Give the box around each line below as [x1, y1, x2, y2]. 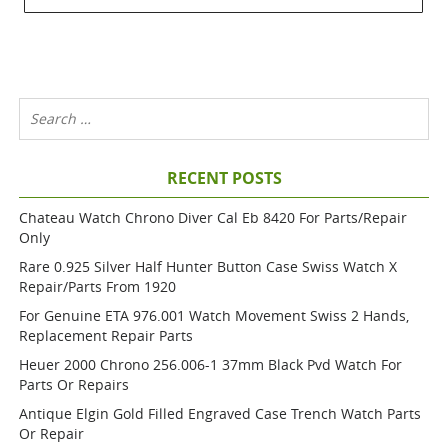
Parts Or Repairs [19, 375, 130, 394]
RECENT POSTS [166, 167, 282, 189]
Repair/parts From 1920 [19, 277, 177, 296]
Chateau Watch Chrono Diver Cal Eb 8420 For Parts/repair [19, 208, 408, 227]
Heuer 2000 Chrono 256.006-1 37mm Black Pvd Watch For [19, 355, 403, 374]
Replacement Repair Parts [19, 326, 194, 345]
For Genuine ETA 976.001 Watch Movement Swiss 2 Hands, [19, 306, 410, 325]
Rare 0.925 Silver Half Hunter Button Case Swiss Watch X [19, 257, 398, 276]
